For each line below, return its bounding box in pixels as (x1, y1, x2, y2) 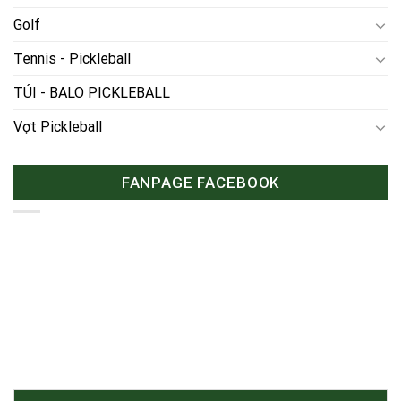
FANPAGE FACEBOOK (121, 174, 280, 192)
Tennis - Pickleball (13, 50, 131, 68)
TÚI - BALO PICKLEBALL (13, 84, 170, 102)
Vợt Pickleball (13, 118, 102, 136)
